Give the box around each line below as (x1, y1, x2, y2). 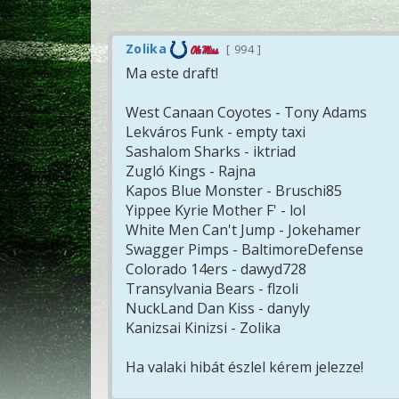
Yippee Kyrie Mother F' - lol (126, 200, 305, 221)
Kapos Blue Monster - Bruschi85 (126, 181, 342, 201)
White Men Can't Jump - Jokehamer (126, 220, 361, 240)
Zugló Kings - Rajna (126, 161, 256, 182)
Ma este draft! (126, 63, 218, 84)
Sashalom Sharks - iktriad (126, 142, 296, 162)
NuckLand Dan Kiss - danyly (126, 298, 310, 319)
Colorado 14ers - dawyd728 (126, 259, 306, 280)
